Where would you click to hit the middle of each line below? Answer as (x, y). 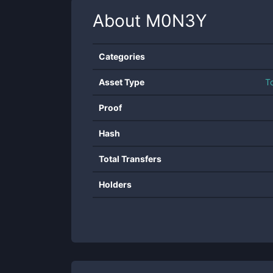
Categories (122, 56)
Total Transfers (130, 159)
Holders (115, 184)
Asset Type (122, 82)
